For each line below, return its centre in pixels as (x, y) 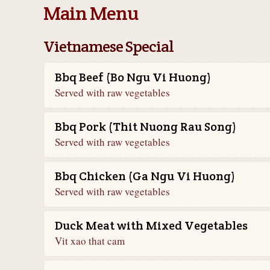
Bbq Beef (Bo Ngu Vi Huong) (133, 77)
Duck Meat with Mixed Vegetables (151, 225)
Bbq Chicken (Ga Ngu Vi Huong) (145, 176)
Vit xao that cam (90, 241)
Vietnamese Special (108, 46)
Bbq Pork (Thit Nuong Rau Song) (146, 127)
